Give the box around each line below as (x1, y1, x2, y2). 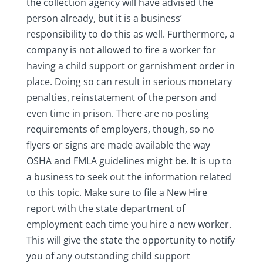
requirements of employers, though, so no (26, 123, 214, 136)
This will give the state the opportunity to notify (26, 234, 235, 247)
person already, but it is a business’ (26, 12, 182, 25)
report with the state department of (26, 202, 185, 215)
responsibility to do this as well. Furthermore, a (26, 28, 235, 41)
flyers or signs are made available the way (26, 139, 210, 152)
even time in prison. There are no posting (26, 107, 209, 120)
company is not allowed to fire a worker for (26, 43, 216, 57)
